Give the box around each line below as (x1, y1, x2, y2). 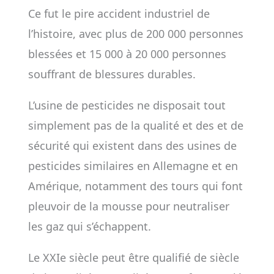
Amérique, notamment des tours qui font (28, 179, 243, 193)
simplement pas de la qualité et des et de (28, 118, 243, 133)
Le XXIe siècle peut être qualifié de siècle (28, 250, 239, 265)
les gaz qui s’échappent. (28, 219, 151, 234)
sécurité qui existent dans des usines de (28, 138, 237, 153)
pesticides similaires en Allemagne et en (28, 158, 238, 173)
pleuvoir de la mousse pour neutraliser (28, 199, 229, 213)
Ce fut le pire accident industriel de (28, 6, 210, 21)
